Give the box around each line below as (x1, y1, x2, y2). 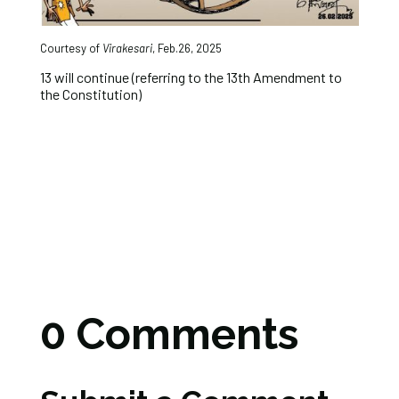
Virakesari (102, 40, 152, 55)
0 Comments (39, 308, 298, 359)
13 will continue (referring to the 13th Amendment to (39, 68, 342, 85)
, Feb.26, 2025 (151, 40, 222, 55)
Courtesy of (39, 40, 102, 55)
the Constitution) (39, 85, 142, 102)
